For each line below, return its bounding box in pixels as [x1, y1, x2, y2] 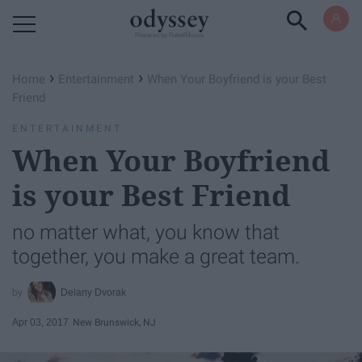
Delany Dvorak [61, 286, 127, 298]
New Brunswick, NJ [73, 316, 156, 328]
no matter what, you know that [12, 221, 280, 244]
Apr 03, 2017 [12, 316, 69, 328]
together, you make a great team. [12, 245, 300, 268]
